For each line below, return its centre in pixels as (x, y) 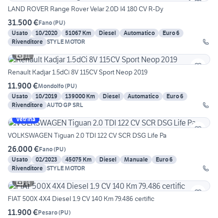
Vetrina (26, 119)
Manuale (136, 160)
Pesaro (48, 212)
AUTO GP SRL (65, 105)
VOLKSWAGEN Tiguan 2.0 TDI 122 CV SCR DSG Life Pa (87, 136)
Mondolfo (51, 86)
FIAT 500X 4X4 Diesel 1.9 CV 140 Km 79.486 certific (81, 199)
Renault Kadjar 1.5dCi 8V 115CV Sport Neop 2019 (78, 72)
